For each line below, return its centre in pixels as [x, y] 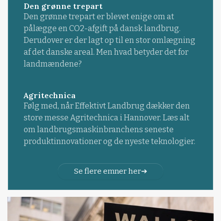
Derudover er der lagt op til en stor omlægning [109, 40]
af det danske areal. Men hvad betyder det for [106, 52]
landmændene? [53, 64]
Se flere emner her [107, 171]
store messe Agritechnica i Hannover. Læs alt [106, 118]
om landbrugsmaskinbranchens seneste [98, 130]
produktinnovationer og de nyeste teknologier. [109, 142]
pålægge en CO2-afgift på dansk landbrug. [102, 29]
